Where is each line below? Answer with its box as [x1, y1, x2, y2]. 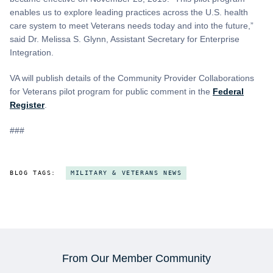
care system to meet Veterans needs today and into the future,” [10, 21, 253, 31]
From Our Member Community [62, 252, 211, 264]
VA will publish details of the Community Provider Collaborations [10, 73, 254, 83]
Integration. [10, 48, 54, 58]
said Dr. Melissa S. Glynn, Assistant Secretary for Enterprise [10, 34, 239, 44]
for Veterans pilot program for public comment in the [10, 87, 213, 97]
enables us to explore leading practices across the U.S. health [10, 7, 248, 18]
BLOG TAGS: [10, 169, 56, 176]
